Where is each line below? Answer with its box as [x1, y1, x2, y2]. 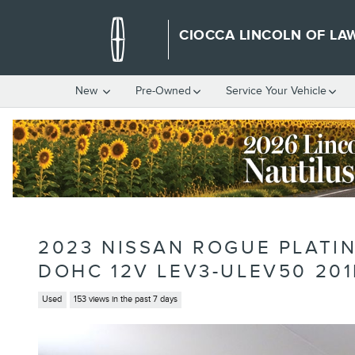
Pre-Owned [136, 84, 191, 97]
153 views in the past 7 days [73, 294, 177, 305]
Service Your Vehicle [226, 84, 326, 97]
